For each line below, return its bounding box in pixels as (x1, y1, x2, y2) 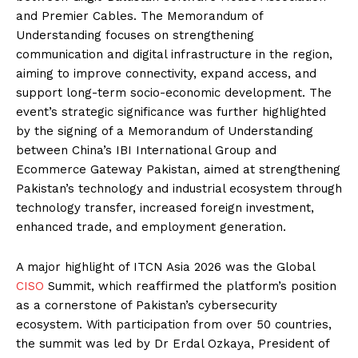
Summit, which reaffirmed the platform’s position (44, 278, 336, 293)
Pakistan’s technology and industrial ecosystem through (16, 181, 342, 196)
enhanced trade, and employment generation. (16, 219, 286, 234)
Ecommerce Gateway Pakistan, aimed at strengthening (16, 161, 340, 177)
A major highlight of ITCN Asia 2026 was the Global (16, 259, 315, 274)
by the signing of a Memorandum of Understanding (16, 123, 313, 138)
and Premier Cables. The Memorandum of (16, 8, 263, 23)
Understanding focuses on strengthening (16, 27, 254, 42)
